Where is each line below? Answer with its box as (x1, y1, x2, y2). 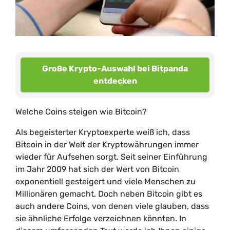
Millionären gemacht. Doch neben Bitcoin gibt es (15, 189, 202, 199)
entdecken (93, 76, 137, 86)
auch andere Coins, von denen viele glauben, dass (15, 201, 209, 211)
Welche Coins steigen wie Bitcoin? (15, 107, 147, 117)
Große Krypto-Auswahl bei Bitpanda (42, 64, 188, 73)
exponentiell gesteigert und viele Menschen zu (15, 177, 196, 186)
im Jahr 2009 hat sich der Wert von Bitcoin (15, 164, 179, 174)
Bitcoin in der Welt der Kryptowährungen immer (15, 140, 199, 149)
